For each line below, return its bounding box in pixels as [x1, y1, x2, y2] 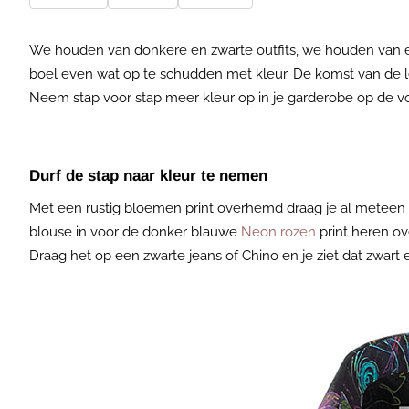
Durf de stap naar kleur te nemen [29, 166, 267, 184]
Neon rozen [241, 223, 316, 240]
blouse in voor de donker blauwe [29, 223, 241, 240]
